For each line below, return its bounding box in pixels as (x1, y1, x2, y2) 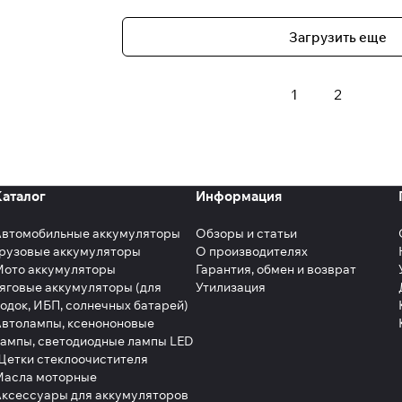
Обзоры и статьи (196, 225, 297, 241)
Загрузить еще (288, 28, 387, 46)
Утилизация (196, 279, 266, 295)
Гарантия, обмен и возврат (196, 261, 356, 277)
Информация (196, 188, 282, 205)
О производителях (196, 243, 308, 259)
